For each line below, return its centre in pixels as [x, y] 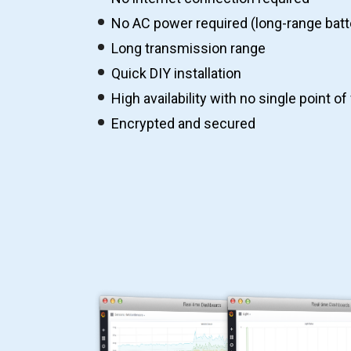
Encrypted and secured [183, 123]
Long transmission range [188, 48]
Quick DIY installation [176, 73]
